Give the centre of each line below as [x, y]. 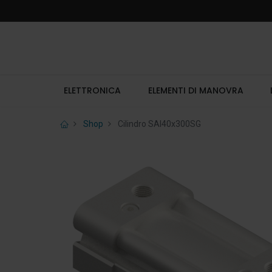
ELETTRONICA [92, 90]
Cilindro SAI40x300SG [159, 124]
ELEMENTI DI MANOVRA [195, 90]
